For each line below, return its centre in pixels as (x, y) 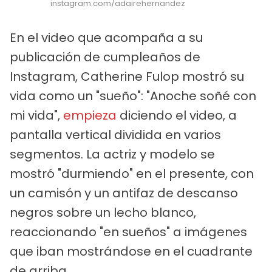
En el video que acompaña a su (106, 37)
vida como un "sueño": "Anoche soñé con (133, 96)
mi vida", (36, 115)
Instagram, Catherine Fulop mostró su (127, 76)
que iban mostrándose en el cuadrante (131, 251)
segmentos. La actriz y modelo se (112, 154)
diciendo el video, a (177, 115)
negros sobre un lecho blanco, (103, 212)
